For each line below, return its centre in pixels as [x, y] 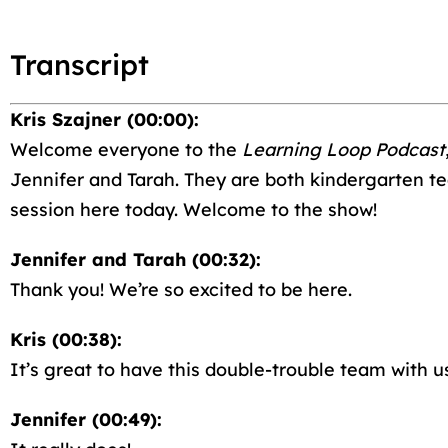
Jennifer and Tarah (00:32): [135, 259]
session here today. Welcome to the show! [193, 209]
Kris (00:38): [66, 339]
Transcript [79, 64]
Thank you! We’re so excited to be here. [181, 289]
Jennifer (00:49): [86, 419]
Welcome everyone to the [126, 149]
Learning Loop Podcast [343, 149]
